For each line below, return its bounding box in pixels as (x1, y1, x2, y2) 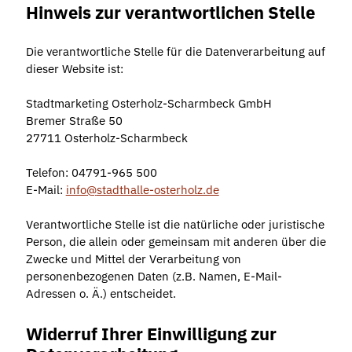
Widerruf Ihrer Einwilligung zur (25, 321, 277, 345)
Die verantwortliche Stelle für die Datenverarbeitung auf (25, 44, 325, 60)
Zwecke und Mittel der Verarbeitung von (25, 251, 241, 267)
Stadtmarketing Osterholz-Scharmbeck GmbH (25, 96, 272, 112)
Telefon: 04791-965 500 (25, 165, 157, 181)
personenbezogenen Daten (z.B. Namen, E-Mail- (25, 269, 282, 284)
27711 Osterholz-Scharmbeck (25, 130, 188, 146)
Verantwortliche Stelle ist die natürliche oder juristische (25, 217, 324, 233)
